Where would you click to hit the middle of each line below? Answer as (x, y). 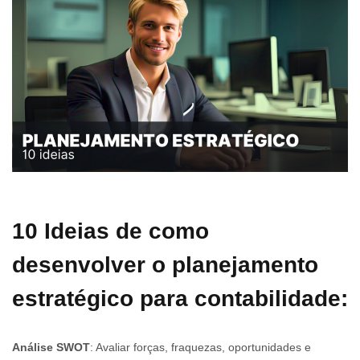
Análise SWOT (51, 348)
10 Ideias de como (110, 231)
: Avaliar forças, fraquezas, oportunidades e (200, 348)
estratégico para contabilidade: (180, 299)
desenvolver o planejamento (165, 265)
